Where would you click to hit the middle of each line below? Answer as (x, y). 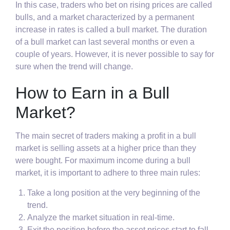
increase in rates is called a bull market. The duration (111, 30)
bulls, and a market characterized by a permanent (105, 17)
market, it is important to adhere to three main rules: (108, 173)
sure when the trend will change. (74, 67)
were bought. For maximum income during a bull (103, 161)
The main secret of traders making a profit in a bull (106, 136)
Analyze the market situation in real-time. (101, 218)
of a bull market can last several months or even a (105, 42)
